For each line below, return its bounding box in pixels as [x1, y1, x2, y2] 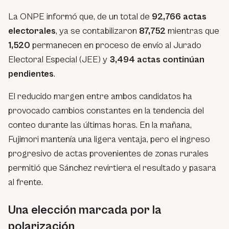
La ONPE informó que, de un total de [8, 11, 152, 22]
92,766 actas [152, 11, 207, 22]
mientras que [166, 25, 219, 36]
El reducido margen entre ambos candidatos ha [8, 90, 192, 102]
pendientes [8, 68, 54, 79]
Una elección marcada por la [8, 202, 162, 217]
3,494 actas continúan [109, 54, 204, 65]
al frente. [8, 176, 43, 188]
